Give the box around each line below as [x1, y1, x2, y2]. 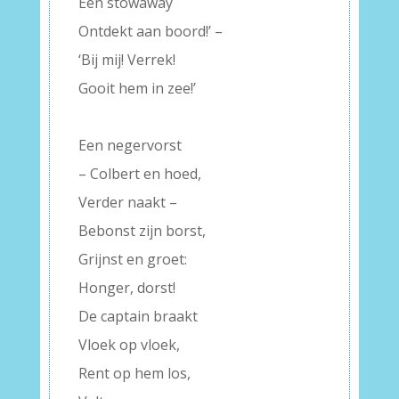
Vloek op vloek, [77, 335, 180, 354]
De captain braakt [77, 306, 198, 326]
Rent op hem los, [77, 363, 191, 383]
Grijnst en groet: [77, 249, 187, 269]
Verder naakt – [77, 192, 177, 212]
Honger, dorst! [77, 278, 175, 297]
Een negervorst [77, 135, 182, 155]
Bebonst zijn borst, [77, 221, 206, 240]
